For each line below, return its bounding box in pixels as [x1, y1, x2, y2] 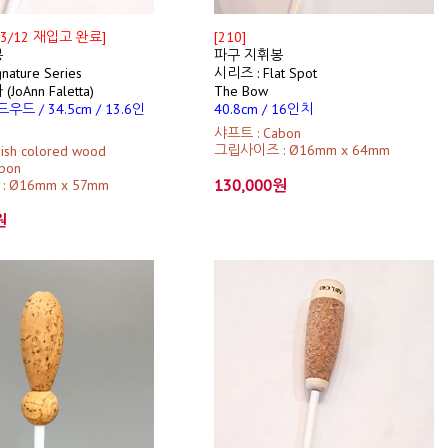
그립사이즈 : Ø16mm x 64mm [214, 141, 390, 159]
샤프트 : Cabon [214, 124, 301, 142]
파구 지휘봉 [214, 46, 283, 64]
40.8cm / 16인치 [214, 100, 313, 118]
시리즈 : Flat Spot [214, 64, 317, 82]
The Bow [214, 82, 268, 100]
